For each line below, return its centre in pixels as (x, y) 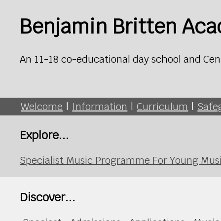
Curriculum (163, 106)
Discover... (48, 197)
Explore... (45, 135)
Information (100, 106)
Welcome (42, 106)
